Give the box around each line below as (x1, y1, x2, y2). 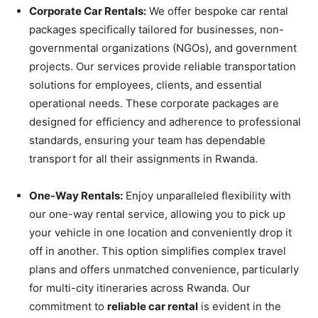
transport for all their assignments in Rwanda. (29, 151, 258, 165)
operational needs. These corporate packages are (29, 96, 279, 110)
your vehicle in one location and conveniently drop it (29, 225, 292, 239)
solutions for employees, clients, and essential (29, 77, 262, 92)
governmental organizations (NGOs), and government (29, 40, 297, 55)
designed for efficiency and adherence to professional (29, 114, 301, 128)
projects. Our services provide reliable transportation (29, 59, 296, 73)
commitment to (29, 299, 107, 313)
